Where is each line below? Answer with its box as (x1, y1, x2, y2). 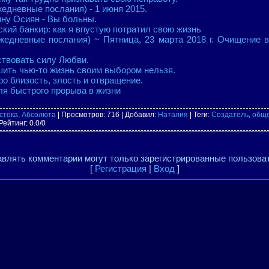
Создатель (211, 110, 249, 119)
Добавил (125, 110, 154, 119)
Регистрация (94, 163, 147, 174)
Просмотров (61, 110, 103, 119)
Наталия (158, 110, 188, 119)
